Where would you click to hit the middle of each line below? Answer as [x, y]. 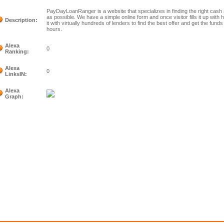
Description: [21, 20]
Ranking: [17, 51]
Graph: [14, 96]
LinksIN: [16, 74]
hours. [54, 29]
